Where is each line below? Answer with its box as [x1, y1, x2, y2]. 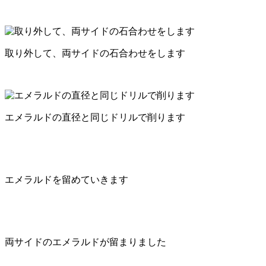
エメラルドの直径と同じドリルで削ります [5, 112, 185, 122]
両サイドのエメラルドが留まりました [5, 236, 166, 247]
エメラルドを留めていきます [5, 174, 128, 185]
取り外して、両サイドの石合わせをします [5, 47, 185, 58]
